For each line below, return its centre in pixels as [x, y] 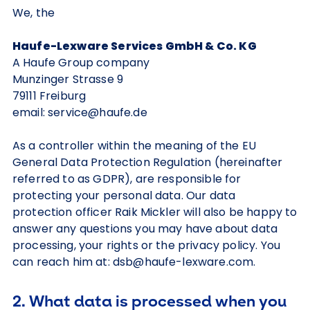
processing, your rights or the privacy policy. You [147, 245]
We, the [34, 13]
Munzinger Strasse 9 [68, 79]
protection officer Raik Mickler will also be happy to [155, 212]
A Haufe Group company [81, 63]
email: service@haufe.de [80, 112]
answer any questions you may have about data [145, 229]
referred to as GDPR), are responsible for [127, 179]
